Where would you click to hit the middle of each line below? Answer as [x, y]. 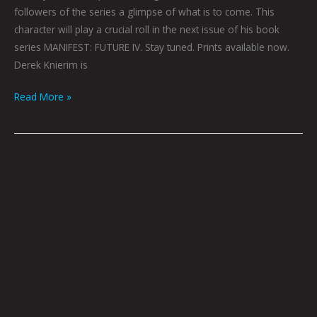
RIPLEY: [29, 166]
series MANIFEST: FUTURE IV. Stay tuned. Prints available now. [152, 47]
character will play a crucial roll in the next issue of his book [147, 29]
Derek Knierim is [51, 64]
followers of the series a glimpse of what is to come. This [144, 11]
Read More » [43, 97]
